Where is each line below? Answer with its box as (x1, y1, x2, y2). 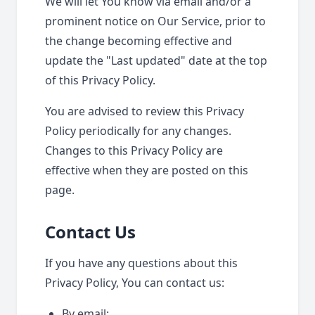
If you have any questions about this (45, 255, 238, 271)
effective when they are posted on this (45, 162, 248, 178)
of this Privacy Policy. (45, 72, 155, 88)
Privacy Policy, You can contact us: (45, 275, 224, 290)
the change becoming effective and (45, 33, 232, 49)
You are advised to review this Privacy (45, 103, 244, 119)
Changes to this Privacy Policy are (45, 143, 223, 158)
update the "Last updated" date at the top (45, 53, 267, 68)
